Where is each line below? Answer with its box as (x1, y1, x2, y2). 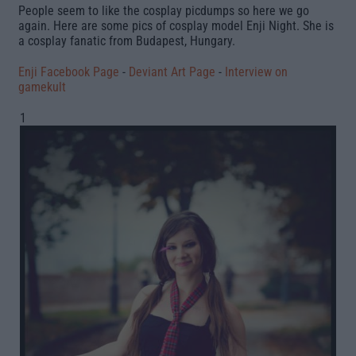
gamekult (18, 79, 66, 95)
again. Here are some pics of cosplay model (18, 18, 246, 34)
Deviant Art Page (129, 64, 215, 80)
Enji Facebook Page (18, 64, 119, 80)
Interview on (225, 64, 288, 80)
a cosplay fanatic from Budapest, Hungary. (18, 33, 235, 49)
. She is (296, 18, 334, 34)
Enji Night (246, 18, 296, 34)
